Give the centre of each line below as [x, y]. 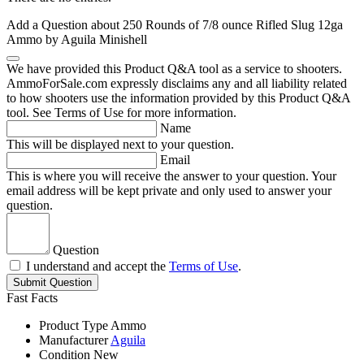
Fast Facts [32, 298]
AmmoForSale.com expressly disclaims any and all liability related [177, 84]
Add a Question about [65, 25]
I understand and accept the [97, 266]
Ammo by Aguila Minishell [77, 40]
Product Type [74, 326]
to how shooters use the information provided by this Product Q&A [178, 98]
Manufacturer [74, 340]
